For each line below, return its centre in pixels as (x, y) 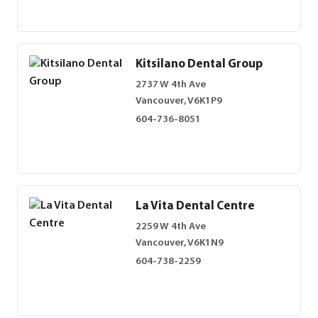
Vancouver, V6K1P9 (179, 102)
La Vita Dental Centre (195, 206)
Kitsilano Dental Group (199, 64)
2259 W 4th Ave (171, 227)
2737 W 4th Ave (171, 85)
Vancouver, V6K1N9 (180, 243)
